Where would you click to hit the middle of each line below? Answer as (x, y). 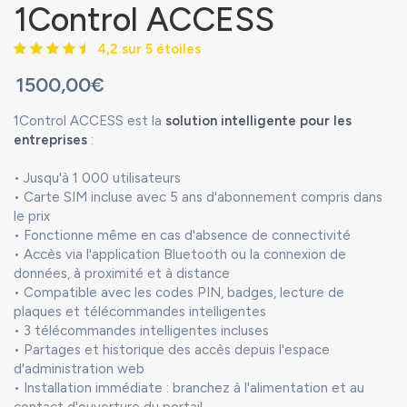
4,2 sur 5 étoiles (144, 49)
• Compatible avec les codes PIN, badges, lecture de (179, 293)
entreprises (50, 140)
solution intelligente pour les (258, 121)
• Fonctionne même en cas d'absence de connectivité (182, 235)
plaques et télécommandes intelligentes (140, 312)
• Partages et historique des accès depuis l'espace (172, 350)
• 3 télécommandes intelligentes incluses (141, 331)
